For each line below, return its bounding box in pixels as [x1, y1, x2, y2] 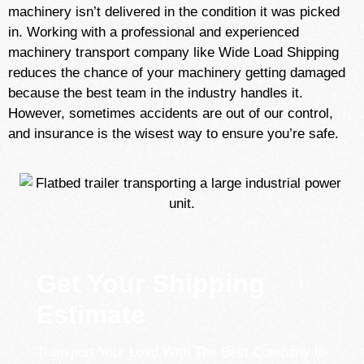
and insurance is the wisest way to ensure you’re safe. [8, 126, 343, 141]
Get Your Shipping [37, 269, 265, 298]
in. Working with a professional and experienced [8, 24, 299, 40]
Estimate [37, 300, 145, 329]
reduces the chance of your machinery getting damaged [8, 65, 345, 80]
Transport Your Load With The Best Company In [37, 344, 326, 360]
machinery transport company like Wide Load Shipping [8, 45, 339, 60]
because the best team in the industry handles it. [8, 85, 303, 101]
